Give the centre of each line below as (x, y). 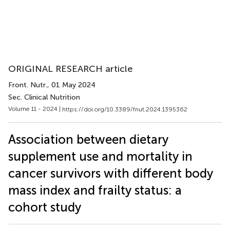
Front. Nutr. (28, 85)
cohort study (45, 207)
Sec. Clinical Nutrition (44, 97)
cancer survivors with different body (111, 173)
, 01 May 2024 (71, 85)
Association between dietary (88, 139)
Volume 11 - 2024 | (35, 109)
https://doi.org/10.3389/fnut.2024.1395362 (125, 109)
